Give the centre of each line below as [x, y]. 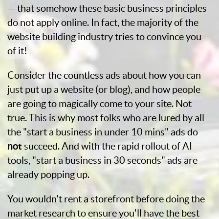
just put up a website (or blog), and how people [104, 89]
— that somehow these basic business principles [107, 8]
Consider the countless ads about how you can [104, 75]
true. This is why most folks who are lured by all [106, 118]
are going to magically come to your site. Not [99, 104]
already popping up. [48, 175]
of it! [17, 51]
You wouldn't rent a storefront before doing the [106, 199]
